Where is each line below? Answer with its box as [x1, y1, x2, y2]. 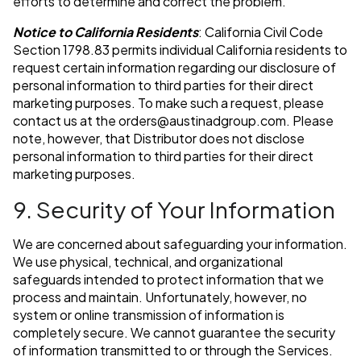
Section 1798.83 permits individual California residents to [13, 41, 347, 59]
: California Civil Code [198, 23, 323, 41]
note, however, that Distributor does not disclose [13, 130, 305, 147]
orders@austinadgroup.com [118, 112, 286, 130]
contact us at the [13, 112, 118, 130]
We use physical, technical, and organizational [13, 253, 283, 271]
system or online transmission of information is [13, 306, 284, 324]
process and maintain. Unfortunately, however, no [13, 288, 307, 306]
